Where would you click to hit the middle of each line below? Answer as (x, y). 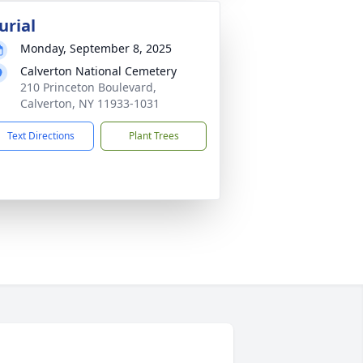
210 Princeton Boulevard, (88, 87)
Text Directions (41, 136)
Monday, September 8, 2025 (96, 48)
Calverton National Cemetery (98, 71)
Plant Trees (154, 136)
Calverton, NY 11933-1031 (90, 103)
